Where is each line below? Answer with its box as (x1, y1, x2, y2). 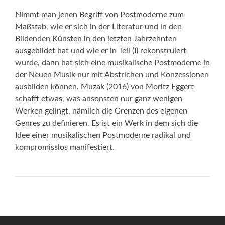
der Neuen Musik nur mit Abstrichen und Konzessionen (15, 71, 209, 79)
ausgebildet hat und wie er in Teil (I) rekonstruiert (15, 47, 186, 55)
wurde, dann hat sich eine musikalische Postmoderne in (15, 59, 210, 67)
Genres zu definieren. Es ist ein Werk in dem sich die (15, 119, 198, 127)
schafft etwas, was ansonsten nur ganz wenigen (15, 95, 182, 103)
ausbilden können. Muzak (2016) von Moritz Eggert (15, 83, 194, 91)
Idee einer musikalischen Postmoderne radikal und (15, 131, 191, 139)
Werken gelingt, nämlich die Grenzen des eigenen (15, 107, 187, 115)
